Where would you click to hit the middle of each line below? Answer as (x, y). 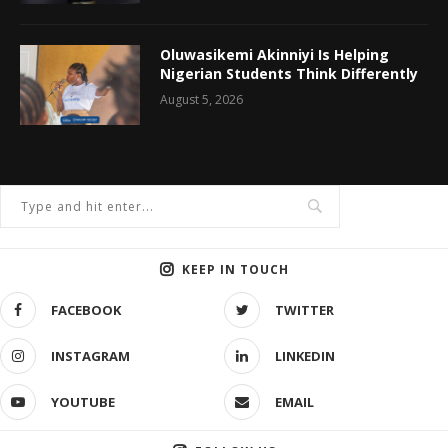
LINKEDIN (305, 355)
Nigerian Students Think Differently (289, 73)
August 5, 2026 (201, 99)
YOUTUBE (83, 401)
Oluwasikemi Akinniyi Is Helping (274, 54)
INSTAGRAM (90, 355)
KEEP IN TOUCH (235, 269)
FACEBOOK (86, 309)
